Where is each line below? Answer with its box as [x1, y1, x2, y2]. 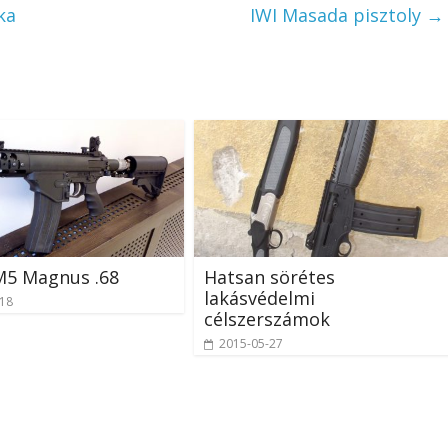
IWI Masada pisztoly [250, 3, 426, 27]
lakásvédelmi [204, 285, 315, 310]
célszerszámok [204, 306, 330, 331]
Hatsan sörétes [204, 264, 335, 289]
